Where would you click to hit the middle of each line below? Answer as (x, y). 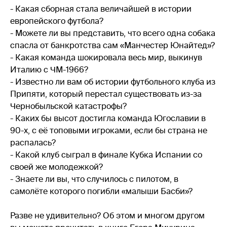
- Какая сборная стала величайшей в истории (101, 9)
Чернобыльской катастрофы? (68, 106)
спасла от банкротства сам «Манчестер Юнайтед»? (112, 45)
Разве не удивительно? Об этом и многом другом (107, 215)
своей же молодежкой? (56, 167)
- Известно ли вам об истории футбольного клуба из (113, 82)
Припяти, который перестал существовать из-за (106, 94)
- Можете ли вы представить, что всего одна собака (113, 33)
